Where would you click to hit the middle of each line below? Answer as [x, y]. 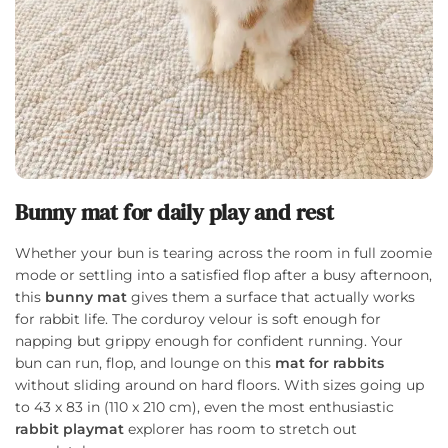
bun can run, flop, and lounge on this [143, 363]
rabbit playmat [69, 429]
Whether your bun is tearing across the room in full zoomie [223, 253]
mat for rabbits [327, 363]
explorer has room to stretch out [240, 429]
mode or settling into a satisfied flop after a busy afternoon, [223, 275]
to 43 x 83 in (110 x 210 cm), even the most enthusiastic [204, 407]
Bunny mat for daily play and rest [174, 212]
